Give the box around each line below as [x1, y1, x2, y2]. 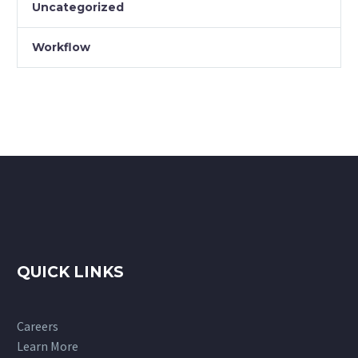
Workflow [32, 40, 90, 54]
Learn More [17, 338, 78, 355]
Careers [17, 318, 58, 335]
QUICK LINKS [17, 263, 124, 282]
